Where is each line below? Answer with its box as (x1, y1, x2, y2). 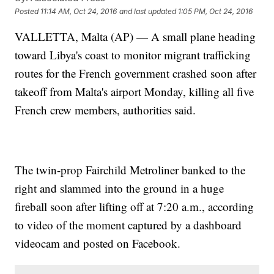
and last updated (119, 6, 177, 16)
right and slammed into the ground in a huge (15, 180, 224, 196)
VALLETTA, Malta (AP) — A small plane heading (15, 29, 256, 45)
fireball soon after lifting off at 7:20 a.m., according (15, 199, 254, 215)
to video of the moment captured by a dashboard (15, 217, 242, 233)
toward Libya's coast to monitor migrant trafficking (15, 47, 251, 63)
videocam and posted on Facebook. (15, 235, 181, 251)
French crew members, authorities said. (15, 102, 196, 118)
